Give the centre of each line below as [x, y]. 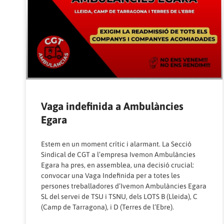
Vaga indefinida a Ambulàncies [112, 106]
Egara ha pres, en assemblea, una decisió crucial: [117, 165]
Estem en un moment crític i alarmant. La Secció [116, 144]
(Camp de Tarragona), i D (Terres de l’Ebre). [107, 207]
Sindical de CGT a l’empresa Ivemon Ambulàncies [118, 155]
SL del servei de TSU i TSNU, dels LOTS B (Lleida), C [119, 197]
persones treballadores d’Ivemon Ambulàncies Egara [124, 186]
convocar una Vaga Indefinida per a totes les [110, 176]
